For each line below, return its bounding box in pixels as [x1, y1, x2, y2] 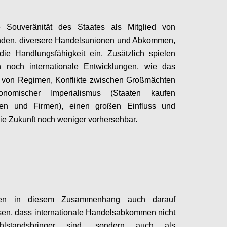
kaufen [151, 89, 175, 97]
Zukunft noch [7, 115, 57, 124]
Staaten [113, 89, 151, 97]
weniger [57, 115, 86, 124]
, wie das [137, 62, 176, 71]
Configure [192, 138, 222, 147]
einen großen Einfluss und [69, 102, 175, 110]
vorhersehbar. [86, 115, 137, 124]
